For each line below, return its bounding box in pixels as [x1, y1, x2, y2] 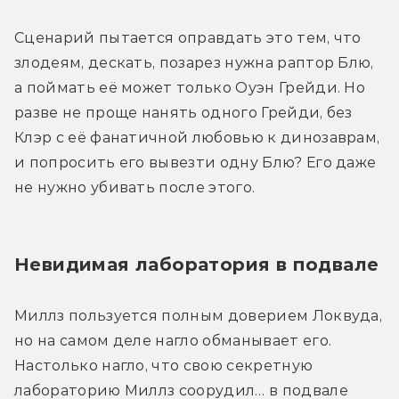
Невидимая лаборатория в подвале [14, 253, 379, 275]
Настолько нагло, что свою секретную [14, 356, 313, 374]
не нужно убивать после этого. [14, 178, 256, 196]
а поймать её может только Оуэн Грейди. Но [14, 78, 366, 96]
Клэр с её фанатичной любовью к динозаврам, [14, 128, 380, 146]
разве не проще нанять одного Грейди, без [14, 103, 353, 121]
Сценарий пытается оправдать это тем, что [14, 28, 362, 46]
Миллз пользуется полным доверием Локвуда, [14, 306, 383, 324]
